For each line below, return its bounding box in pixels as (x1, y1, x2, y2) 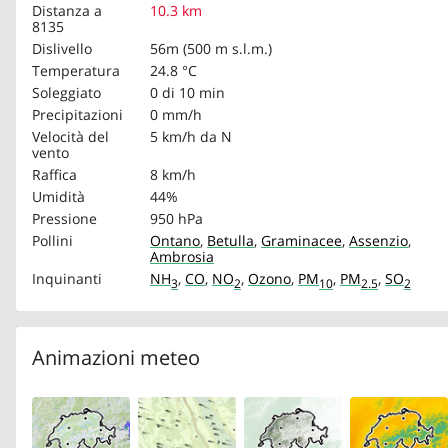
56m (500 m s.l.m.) (150, 38, 272, 58)
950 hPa (150, 208, 203, 228)
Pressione (32, 208, 97, 228)
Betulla (207, 230, 254, 250)
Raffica (32, 164, 77, 184)
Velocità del (32, 126, 109, 146)
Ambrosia (150, 246, 214, 266)
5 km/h (150, 126, 196, 146)
